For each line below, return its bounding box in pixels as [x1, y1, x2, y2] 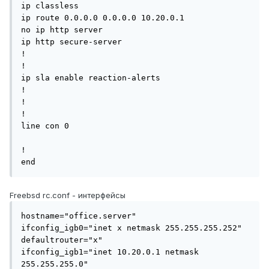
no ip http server [21, 25, 103, 35]
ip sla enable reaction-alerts [21, 73, 160, 83]
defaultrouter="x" [21, 235, 103, 245]
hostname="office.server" [21, 211, 136, 221]
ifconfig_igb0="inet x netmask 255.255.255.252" [21, 223, 242, 233]
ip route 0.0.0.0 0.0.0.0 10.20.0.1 [21, 13, 184, 23]
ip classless [21, 1, 79, 11]
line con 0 [21, 121, 69, 131]
